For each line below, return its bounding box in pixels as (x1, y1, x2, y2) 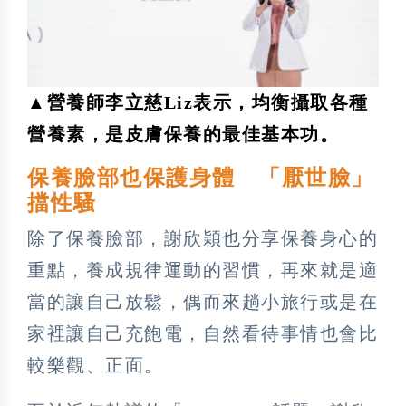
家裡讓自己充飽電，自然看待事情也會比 (27, 323, 378, 343)
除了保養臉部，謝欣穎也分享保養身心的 (27, 227, 378, 248)
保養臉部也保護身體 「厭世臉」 (27, 165, 374, 189)
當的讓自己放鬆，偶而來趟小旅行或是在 (27, 291, 378, 312)
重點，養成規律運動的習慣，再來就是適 (27, 259, 378, 280)
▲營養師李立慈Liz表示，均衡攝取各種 (27, 92, 369, 112)
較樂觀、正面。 (27, 354, 164, 375)
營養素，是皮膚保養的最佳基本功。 (27, 123, 339, 144)
